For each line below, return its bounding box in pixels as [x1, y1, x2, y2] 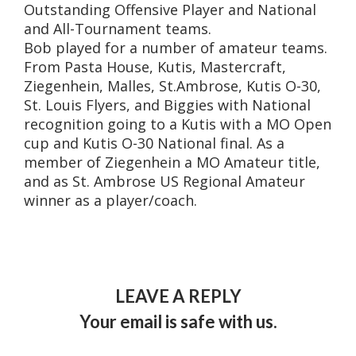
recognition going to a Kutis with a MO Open [24, 114, 331, 133]
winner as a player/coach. [24, 191, 197, 210]
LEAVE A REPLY [114, 285, 242, 307]
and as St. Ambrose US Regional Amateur [24, 172, 305, 191]
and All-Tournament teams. [24, 19, 211, 38]
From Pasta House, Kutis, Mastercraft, [24, 57, 286, 76]
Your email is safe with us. [79, 311, 277, 332]
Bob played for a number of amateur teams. [24, 38, 327, 57]
